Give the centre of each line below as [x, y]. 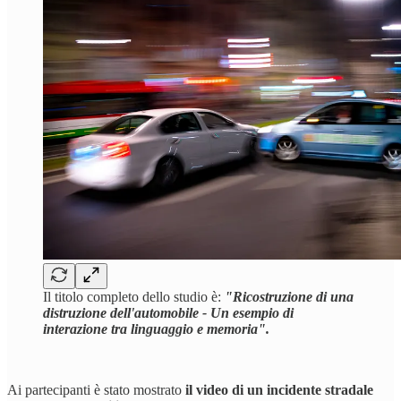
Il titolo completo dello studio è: [134, 296]
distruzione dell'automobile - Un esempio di [168, 312]
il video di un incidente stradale [279, 389]
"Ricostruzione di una [289, 296]
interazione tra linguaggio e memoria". [156, 328]
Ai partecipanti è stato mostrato [96, 389]
